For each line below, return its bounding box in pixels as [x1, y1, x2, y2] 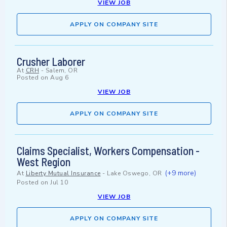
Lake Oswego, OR [107, 169, 162, 178]
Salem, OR [45, 66, 78, 75]
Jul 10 [50, 178, 68, 187]
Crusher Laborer [17, 55, 85, 68]
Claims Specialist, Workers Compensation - [17, 144, 200, 158]
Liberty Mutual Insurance [25, 169, 101, 178]
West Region [17, 155, 70, 169]
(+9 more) [165, 168, 196, 178]
